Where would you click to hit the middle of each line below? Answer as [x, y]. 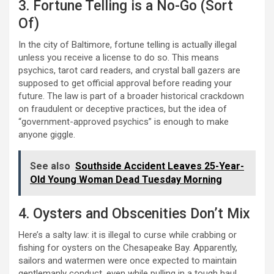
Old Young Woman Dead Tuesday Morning [126, 180]
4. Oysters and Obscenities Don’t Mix [134, 214]
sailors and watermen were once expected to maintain [128, 261]
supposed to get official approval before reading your [125, 83]
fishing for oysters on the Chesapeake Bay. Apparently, [128, 248]
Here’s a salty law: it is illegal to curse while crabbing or [128, 235]
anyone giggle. [47, 135]
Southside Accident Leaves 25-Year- [160, 166]
